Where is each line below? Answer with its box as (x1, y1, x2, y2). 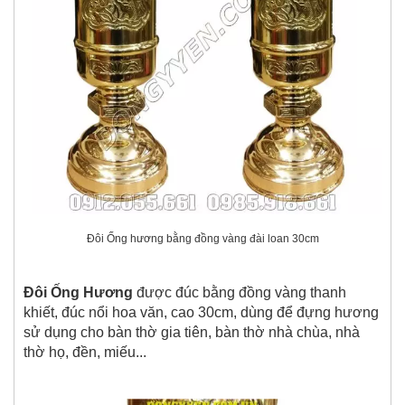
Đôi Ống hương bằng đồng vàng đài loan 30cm (86, 231, 319, 245)
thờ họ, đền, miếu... (24, 344, 146, 360)
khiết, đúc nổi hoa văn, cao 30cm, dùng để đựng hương (24, 304, 379, 320)
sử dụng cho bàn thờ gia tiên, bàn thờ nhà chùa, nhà (24, 324, 360, 340)
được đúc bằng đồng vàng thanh (133, 284, 346, 300)
